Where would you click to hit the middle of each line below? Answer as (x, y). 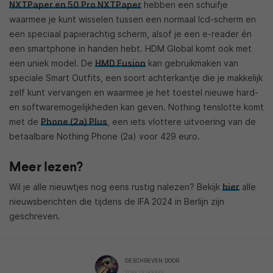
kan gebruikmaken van (192, 63)
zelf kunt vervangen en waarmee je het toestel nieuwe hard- (134, 92)
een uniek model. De (52, 63)
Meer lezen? (46, 166)
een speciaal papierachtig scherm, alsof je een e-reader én (130, 34)
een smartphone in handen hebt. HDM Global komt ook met (130, 48)
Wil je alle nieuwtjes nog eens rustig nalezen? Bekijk (116, 186)
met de (25, 121)
